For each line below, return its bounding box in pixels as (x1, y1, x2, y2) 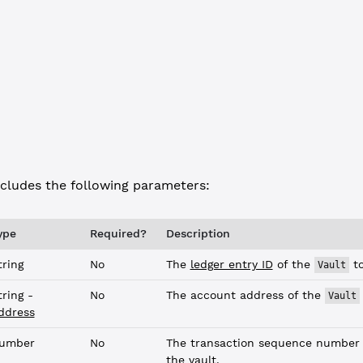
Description (165, 227, 230, 240)
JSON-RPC (7, 2, 75, 18)
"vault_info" (8, 46, 77, 58)
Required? (89, 227, 147, 240)
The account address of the (165, 288, 325, 301)
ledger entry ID (190, 258, 273, 271)
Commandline (94, 2, 182, 18)
